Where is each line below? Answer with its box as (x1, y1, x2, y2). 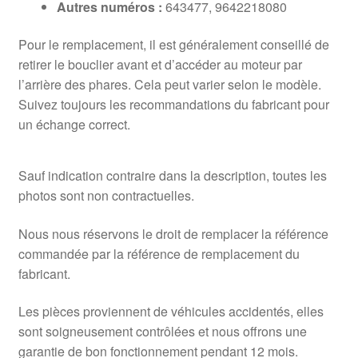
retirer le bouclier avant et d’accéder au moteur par (18, 55, 302, 74)
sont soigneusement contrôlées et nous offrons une (18, 322, 307, 341)
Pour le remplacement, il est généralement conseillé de (18, 35, 329, 54)
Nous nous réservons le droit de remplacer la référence (18, 224, 328, 243)
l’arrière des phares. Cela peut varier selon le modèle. (18, 75, 321, 94)
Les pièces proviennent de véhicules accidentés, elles (18, 302, 324, 321)
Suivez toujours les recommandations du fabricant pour (18, 95, 329, 114)
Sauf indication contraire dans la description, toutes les (18, 165, 327, 185)
